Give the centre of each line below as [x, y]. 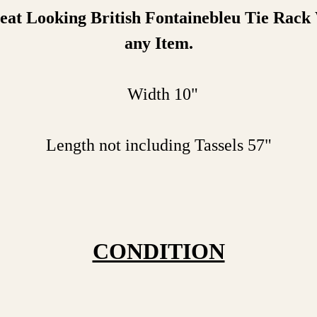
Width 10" [158, 94]
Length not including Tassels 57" [158, 145]
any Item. [158, 43]
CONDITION [158, 251]
